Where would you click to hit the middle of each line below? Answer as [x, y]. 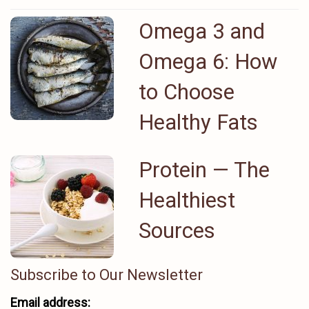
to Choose [187, 92]
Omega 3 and [202, 31]
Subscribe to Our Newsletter [107, 275]
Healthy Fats [199, 122]
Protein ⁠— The [205, 170]
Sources [177, 230]
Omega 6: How [208, 61]
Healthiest [187, 200]
